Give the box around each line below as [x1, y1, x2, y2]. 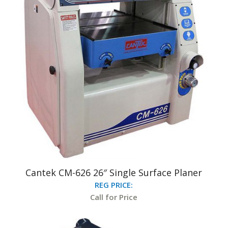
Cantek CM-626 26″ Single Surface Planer [25, 166, 203, 179]
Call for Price [90, 192, 138, 203]
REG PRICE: [95, 180, 133, 190]
